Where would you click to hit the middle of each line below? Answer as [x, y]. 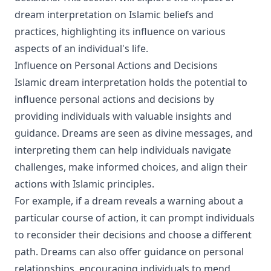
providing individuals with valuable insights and [123, 116]
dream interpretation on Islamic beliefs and [114, 15]
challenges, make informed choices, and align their [131, 167]
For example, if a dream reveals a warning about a [129, 201]
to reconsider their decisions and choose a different [133, 235]
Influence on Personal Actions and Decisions [116, 65]
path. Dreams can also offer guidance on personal [129, 252]
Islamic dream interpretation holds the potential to [131, 82]
